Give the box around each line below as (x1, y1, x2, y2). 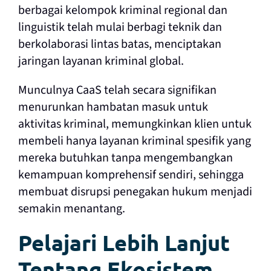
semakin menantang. (18, 200, 125, 218)
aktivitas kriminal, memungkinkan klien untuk (18, 116, 252, 133)
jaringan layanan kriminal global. (18, 53, 184, 70)
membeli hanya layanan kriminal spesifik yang (18, 132, 251, 150)
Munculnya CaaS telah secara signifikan (18, 82, 217, 99)
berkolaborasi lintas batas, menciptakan (18, 36, 221, 53)
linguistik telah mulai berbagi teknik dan (18, 19, 222, 36)
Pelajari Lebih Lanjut (18, 229, 230, 256)
